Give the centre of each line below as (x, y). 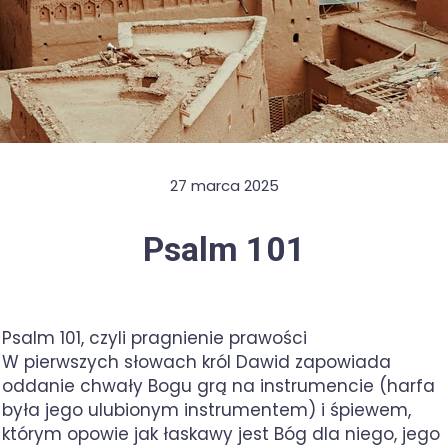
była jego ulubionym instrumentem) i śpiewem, (206, 410)
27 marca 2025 (224, 185)
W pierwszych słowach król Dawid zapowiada (196, 362)
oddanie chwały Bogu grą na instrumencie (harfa (218, 386)
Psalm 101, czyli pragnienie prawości (154, 338)
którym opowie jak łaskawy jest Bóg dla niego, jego (221, 434)
